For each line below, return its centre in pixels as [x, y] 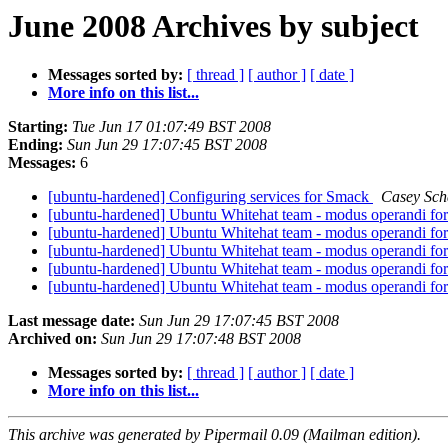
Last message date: [71, 321]
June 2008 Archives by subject [213, 26]
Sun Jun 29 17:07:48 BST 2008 [201, 339]
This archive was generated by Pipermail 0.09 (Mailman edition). [214, 435]
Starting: [38, 127]
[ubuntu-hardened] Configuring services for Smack [210, 197]
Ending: [35, 145]
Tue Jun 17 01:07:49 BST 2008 [171, 127]
